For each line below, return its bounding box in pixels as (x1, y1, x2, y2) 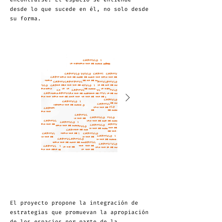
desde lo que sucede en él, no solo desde (10, 5, 149, 13)
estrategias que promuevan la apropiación (10, 209, 149, 216)
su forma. (10, 15, 41, 22)
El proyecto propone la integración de (10, 199, 138, 207)
